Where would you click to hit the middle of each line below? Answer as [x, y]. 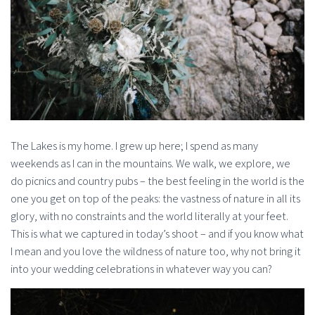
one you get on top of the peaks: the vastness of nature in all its [155, 198]
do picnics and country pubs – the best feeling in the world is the [157, 181]
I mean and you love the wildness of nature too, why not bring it [156, 251]
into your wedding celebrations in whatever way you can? [141, 269]
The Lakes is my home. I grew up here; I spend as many [134, 146]
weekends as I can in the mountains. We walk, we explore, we [150, 163]
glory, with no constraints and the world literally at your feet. [149, 216]
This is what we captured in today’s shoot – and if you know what [157, 233]
